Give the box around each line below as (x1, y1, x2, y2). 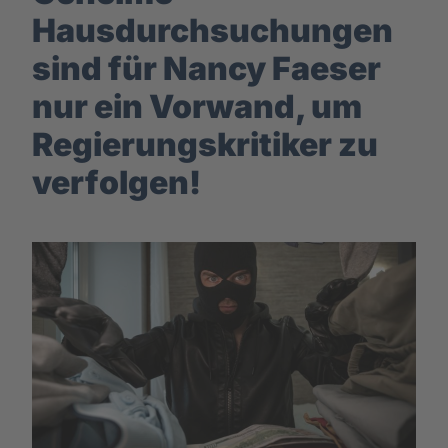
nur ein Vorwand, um (32, 86, 362, 126)
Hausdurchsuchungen (32, 10, 393, 50)
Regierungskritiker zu (32, 124, 378, 164)
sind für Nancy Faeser (32, 48, 381, 88)
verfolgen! (32, 162, 201, 202)
